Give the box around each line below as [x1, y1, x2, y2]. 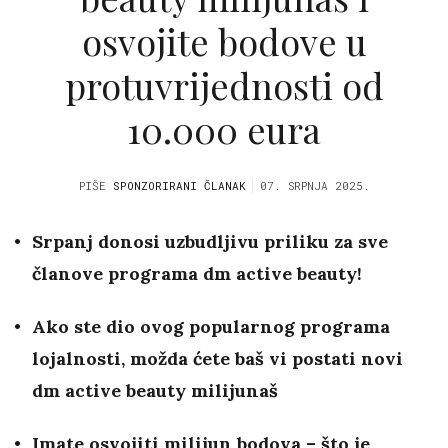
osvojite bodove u [81, 16, 367, 65]
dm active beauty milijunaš [32, 379, 278, 403]
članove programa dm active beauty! [32, 262, 362, 286]
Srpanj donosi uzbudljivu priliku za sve [32, 230, 388, 254]
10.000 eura [127, 104, 321, 153]
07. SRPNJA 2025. [259, 178, 370, 194]
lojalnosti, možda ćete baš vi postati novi [32, 347, 403, 371]
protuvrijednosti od [64, 60, 384, 109]
